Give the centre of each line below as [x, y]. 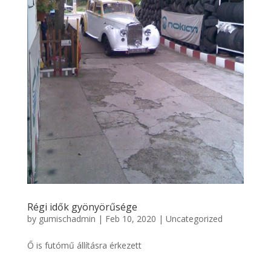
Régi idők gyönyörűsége [82, 207]
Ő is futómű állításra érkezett [84, 246]
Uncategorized [194, 219]
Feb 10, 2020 [130, 219]
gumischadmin [67, 219]
